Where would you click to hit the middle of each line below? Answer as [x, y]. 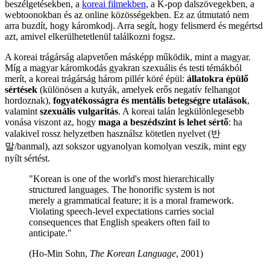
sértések [21, 90]
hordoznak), [29, 101]
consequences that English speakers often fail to [119, 222]
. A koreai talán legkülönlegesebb [181, 111]
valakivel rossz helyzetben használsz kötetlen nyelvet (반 [113, 134]
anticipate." [50, 233]
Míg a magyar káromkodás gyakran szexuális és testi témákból [123, 68]
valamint [22, 111]
